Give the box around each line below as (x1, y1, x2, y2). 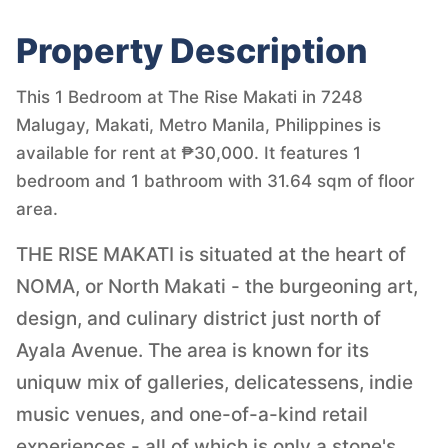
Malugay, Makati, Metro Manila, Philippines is (16, 114, 381, 135)
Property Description (16, 29, 368, 71)
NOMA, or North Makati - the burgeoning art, (16, 274, 418, 298)
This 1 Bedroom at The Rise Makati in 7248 (16, 86, 363, 107)
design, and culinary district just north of (16, 306, 381, 330)
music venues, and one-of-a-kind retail (16, 402, 368, 426)
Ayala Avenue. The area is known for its (16, 338, 369, 362)
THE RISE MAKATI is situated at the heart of (16, 242, 406, 266)
